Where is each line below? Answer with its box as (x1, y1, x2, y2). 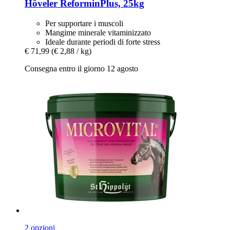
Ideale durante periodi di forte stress (45, 37, 160, 46)
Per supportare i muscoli (45, 18, 123, 28)
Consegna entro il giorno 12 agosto (25, 64, 138, 73)
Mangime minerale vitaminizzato (45, 28, 151, 37)
